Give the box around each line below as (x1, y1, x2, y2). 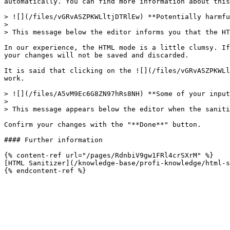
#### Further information (4, 136, 103, 144)
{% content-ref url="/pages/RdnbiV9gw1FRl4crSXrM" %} (4, 151, 214, 159)
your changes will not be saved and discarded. (4, 51, 189, 59)
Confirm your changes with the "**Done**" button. (4, 121, 201, 128)
